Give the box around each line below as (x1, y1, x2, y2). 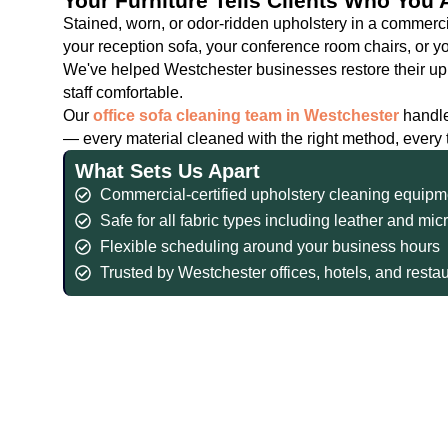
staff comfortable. (63, 83, 184, 101)
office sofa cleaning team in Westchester (93, 106, 400, 124)
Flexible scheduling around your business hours (100, 237, 441, 255)
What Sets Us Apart (75, 159, 261, 182)
